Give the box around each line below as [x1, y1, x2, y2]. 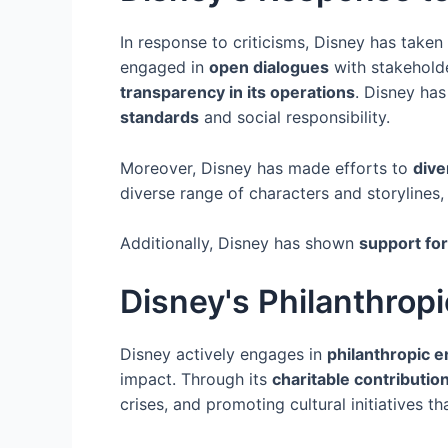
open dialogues [209, 57, 329, 78]
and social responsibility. [199, 107, 390, 128]
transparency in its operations [120, 82, 355, 103]
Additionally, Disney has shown [120, 233, 359, 254]
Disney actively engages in [120, 343, 327, 364]
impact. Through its [120, 368, 272, 389]
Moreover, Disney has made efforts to [120, 157, 413, 178]
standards [120, 107, 199, 128]
